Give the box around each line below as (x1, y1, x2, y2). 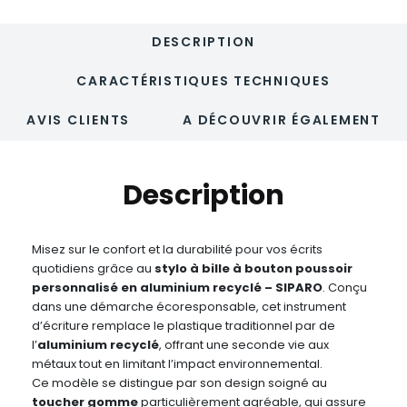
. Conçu (323, 279, 367, 297)
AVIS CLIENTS (26, 111, 131, 130)
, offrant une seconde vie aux (159, 336, 329, 354)
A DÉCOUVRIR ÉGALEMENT (183, 111, 381, 130)
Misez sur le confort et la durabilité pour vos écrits (32, 241, 323, 259)
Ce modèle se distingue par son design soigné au (32, 374, 327, 392)
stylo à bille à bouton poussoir (154, 260, 352, 278)
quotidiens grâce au (32, 260, 154, 278)
